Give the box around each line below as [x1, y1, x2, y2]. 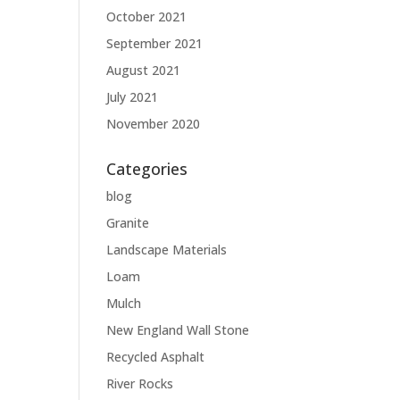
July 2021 [106, 88, 159, 105]
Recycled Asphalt [106, 348, 205, 365]
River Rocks [106, 375, 174, 392]
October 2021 [106, 8, 187, 25]
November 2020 [106, 115, 201, 132]
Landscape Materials [106, 241, 228, 258]
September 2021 [106, 35, 204, 52]
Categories [106, 158, 188, 179]
